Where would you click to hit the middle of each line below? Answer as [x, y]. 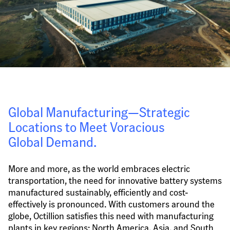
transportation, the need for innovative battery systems [115, 180]
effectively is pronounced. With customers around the [111, 204]
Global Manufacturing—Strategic [99, 112]
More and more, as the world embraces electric [99, 168]
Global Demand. [52, 141]
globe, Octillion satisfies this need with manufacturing [111, 215]
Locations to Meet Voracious [87, 127]
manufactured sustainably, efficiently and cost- [98, 192]
